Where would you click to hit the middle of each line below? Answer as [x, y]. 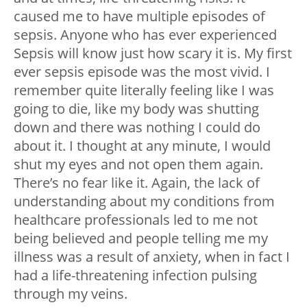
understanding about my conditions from [144, 201]
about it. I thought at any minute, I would [142, 146]
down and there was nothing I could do [137, 127]
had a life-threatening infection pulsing [135, 275]
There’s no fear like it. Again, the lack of [137, 183]
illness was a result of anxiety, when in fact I [152, 257]
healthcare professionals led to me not [136, 220]
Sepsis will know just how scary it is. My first [153, 53]
